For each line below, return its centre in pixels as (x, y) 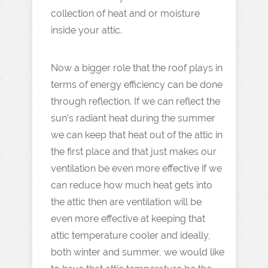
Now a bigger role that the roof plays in (137, 68)
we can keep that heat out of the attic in (137, 135)
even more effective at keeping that (128, 219)
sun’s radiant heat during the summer (133, 118)
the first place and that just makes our (134, 152)
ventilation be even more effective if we (136, 168)
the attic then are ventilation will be (126, 202)
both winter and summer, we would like (138, 252)
